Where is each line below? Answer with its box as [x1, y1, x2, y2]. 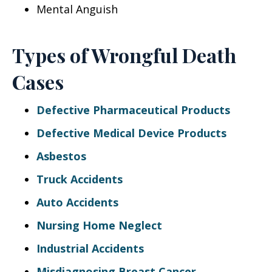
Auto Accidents [36, 195, 118, 209]
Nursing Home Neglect [36, 218, 162, 233]
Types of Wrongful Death [12, 42, 236, 68]
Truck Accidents [36, 172, 123, 186]
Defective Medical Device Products [36, 126, 226, 140]
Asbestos [36, 149, 86, 163]
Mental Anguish [36, 2, 118, 16]
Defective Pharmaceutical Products [36, 103, 230, 117]
